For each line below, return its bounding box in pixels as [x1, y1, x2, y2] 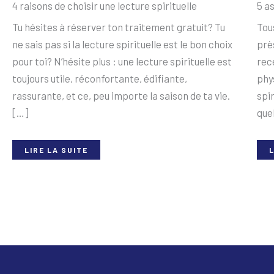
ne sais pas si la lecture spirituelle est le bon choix [12, 37, 232, 50]
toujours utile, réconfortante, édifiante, [12, 72, 187, 84]
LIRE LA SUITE [24, 146, 88, 155]
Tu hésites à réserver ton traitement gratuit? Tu [12, 20, 225, 33]
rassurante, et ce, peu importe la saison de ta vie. [12, 89, 232, 102]
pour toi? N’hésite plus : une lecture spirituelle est [12, 54, 232, 67]
